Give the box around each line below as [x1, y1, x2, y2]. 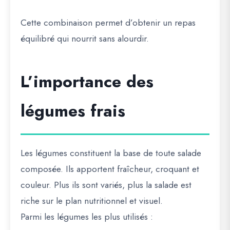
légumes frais [21, 99, 125, 123]
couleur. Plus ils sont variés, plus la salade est [21, 178, 191, 191]
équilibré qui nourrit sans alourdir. [21, 32, 149, 45]
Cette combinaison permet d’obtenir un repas [21, 16, 196, 29]
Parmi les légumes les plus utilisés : [21, 210, 153, 223]
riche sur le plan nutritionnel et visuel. [21, 194, 163, 207]
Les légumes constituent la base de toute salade [21, 146, 201, 160]
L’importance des [21, 70, 154, 93]
